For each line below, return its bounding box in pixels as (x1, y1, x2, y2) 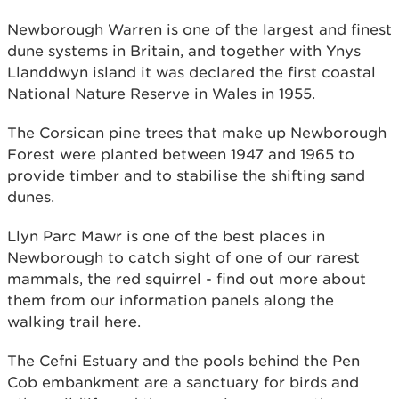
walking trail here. (7, 313, 141, 330)
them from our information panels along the (7, 291, 334, 309)
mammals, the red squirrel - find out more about (7, 270, 366, 288)
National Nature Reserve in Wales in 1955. (7, 85, 315, 102)
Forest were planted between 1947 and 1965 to (7, 145, 354, 163)
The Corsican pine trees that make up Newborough (7, 124, 387, 142)
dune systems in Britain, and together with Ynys (7, 42, 361, 60)
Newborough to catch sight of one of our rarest (7, 248, 360, 266)
